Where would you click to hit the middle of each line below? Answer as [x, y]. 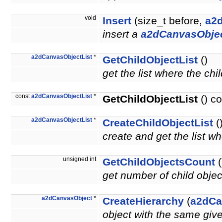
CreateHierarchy [143, 201]
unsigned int [80, 159]
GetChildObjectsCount [159, 162]
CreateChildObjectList [158, 123]
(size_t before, [168, 21]
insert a [122, 34]
